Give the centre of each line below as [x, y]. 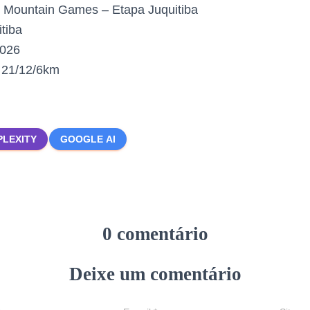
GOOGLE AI [88, 139]
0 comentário [155, 234]
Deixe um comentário [155, 274]
